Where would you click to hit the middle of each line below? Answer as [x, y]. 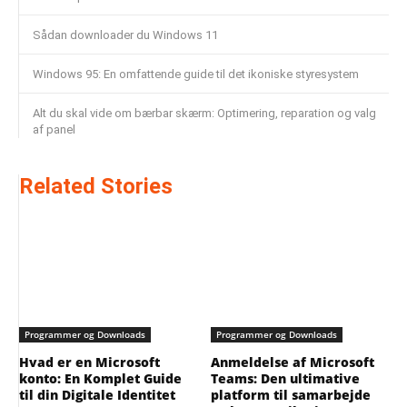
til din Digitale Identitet [97, 394]
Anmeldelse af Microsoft [293, 362]
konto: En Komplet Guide [100, 378]
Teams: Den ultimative [285, 378]
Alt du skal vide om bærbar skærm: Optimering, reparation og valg [204, 114]
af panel [54, 130]
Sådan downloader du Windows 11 [125, 35]
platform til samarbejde [291, 394]
